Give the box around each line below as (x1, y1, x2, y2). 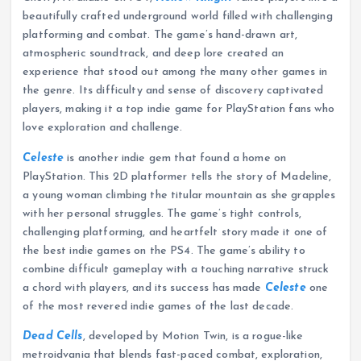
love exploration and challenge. (23, 122, 183, 135)
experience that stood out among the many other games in (23, 66, 327, 79)
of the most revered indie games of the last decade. (23, 300, 294, 313)
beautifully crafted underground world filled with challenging (23, 10, 333, 23)
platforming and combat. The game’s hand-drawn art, (23, 29, 298, 42)
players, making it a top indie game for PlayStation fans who (23, 103, 335, 116)
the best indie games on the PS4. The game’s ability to (23, 244, 305, 257)
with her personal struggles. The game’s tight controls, (23, 207, 301, 220)
